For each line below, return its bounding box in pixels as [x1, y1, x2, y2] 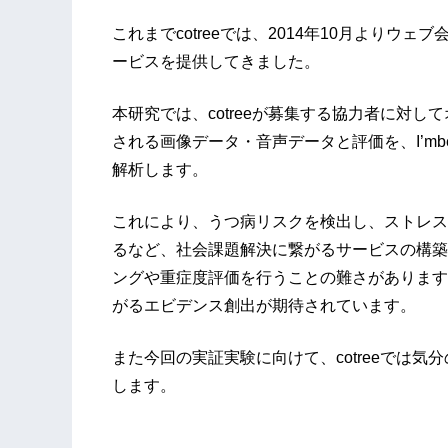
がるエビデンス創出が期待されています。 [112, 296, 416, 314]
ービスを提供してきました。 [112, 52, 320, 70]
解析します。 [112, 160, 208, 178]
